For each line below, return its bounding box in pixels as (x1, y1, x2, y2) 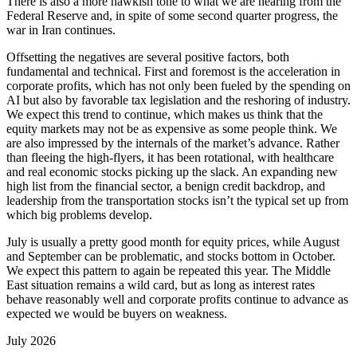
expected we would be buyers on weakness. (6, 307, 227, 321)
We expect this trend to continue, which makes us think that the (6, 108, 323, 122)
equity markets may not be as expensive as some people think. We (6, 122, 337, 136)
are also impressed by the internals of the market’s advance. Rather (6, 136, 339, 151)
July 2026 (6, 334, 56, 348)
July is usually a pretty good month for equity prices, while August (6, 235, 339, 249)
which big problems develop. (6, 208, 152, 222)
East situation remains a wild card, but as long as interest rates (6, 278, 315, 292)
